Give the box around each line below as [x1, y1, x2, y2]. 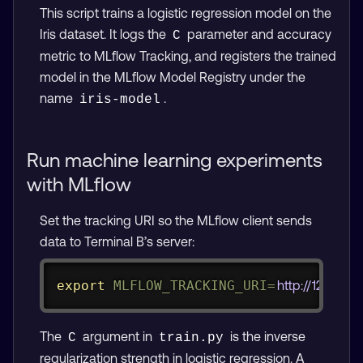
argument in [79, 328, 156, 344]
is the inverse [227, 328, 305, 344]
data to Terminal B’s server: [40, 234, 194, 250]
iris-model [79, 92, 160, 108]
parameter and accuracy [184, 27, 331, 42]
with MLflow [27, 173, 131, 196]
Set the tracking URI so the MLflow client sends [40, 213, 312, 228]
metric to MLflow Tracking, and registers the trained [40, 49, 336, 64]
